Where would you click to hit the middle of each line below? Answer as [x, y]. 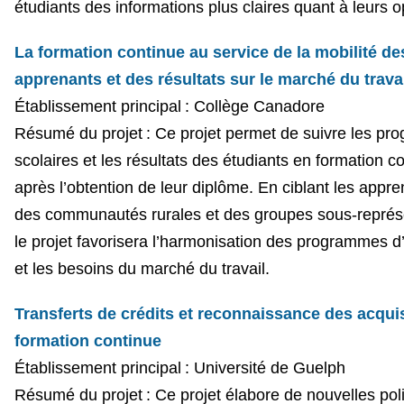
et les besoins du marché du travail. [142, 268]
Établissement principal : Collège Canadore [169, 106]
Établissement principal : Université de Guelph [179, 367]
